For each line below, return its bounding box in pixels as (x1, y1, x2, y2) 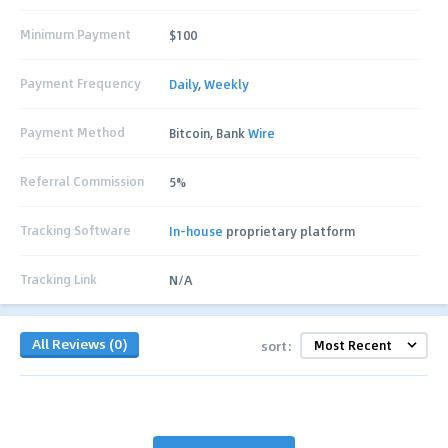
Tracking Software (20, 221, 131, 240)
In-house (169, 221, 224, 240)
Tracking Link (20, 270, 97, 289)
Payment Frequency (20, 74, 141, 93)
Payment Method (20, 123, 125, 142)
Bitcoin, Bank (169, 123, 249, 142)
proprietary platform (223, 221, 356, 240)
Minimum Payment (20, 25, 131, 44)
